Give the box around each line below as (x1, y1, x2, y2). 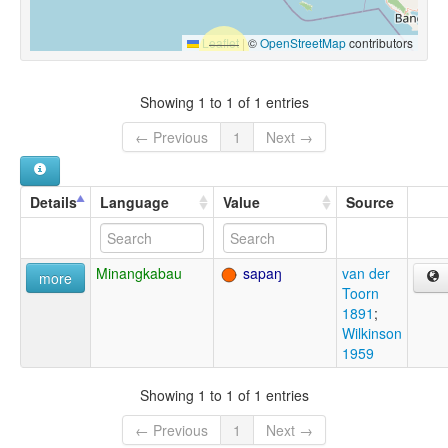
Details (30, 192, 77, 213)
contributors (346, 34, 413, 51)
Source (346, 192, 394, 213)
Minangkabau (96, 263, 182, 284)
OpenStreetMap (260, 34, 346, 51)
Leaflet (199, 34, 239, 51)
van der (342, 263, 390, 284)
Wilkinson (342, 323, 402, 344)
